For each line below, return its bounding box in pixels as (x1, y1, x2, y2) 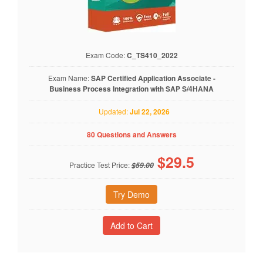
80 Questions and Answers (86, 129, 177, 140)
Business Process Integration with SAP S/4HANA (49, 83, 214, 94)
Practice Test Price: (69, 159, 131, 170)
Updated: (93, 106, 130, 116)
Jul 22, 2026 (130, 106, 170, 117)
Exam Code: (85, 49, 127, 60)
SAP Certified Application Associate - (90, 72, 215, 83)
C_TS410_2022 (126, 49, 178, 60)
